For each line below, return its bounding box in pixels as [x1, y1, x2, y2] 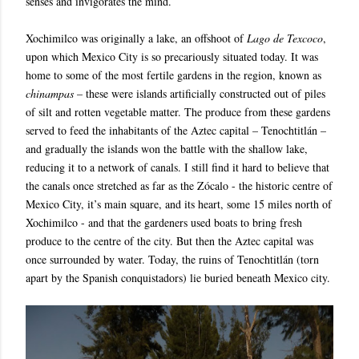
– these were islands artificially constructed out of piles [77, 86, 325, 101]
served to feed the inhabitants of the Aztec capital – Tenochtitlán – [26, 123, 326, 138]
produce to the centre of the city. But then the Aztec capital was [26, 233, 313, 248]
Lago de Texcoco [247, 30, 323, 46]
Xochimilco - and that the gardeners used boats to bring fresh [26, 215, 302, 230]
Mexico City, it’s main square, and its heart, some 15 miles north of [26, 196, 332, 212]
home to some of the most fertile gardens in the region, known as [26, 67, 321, 83]
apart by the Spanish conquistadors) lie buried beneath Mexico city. [26, 270, 330, 285]
